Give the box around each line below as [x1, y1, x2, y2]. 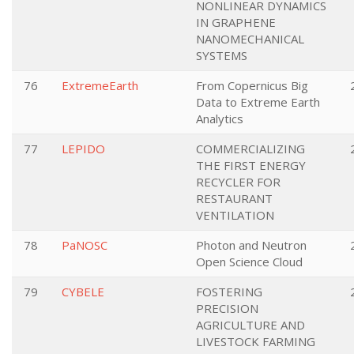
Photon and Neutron [196, 237, 307, 253]
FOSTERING [196, 284, 262, 299]
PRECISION [196, 300, 258, 316]
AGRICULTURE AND [196, 317, 305, 333]
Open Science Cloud [196, 254, 303, 269]
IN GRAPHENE [196, 14, 276, 30]
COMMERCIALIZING [196, 141, 305, 156]
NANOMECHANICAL [196, 31, 304, 47]
